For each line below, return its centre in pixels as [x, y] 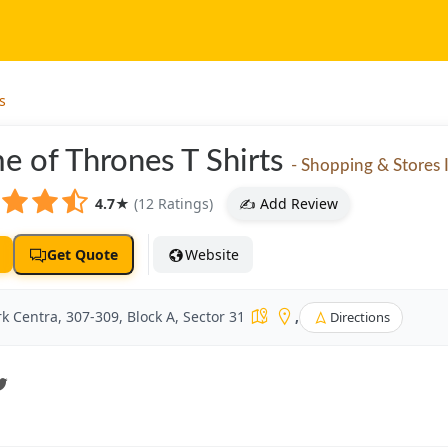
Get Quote [82, 254]
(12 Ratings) [173, 203]
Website [212, 254]
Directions [360, 317]
